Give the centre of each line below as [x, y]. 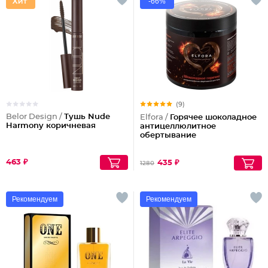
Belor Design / [35, 117]
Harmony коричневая [51, 126]
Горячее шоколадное [213, 118]
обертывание [168, 135]
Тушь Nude [87, 117]
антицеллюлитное [178, 127]
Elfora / [155, 118]
